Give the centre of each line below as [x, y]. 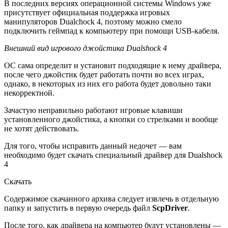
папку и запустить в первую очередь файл [78, 208]
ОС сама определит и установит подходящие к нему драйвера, [113, 66]
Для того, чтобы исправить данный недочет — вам [93, 146]
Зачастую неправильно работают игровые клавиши [93, 110]
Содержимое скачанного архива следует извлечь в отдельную [111, 199]
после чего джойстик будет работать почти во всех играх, [104, 75]
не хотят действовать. [41, 129]
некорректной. [29, 93]
